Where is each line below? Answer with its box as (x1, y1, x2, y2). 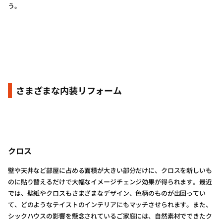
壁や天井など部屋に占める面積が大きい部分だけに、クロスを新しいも (8, 166, 212, 175)
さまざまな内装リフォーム (16, 84, 122, 97)
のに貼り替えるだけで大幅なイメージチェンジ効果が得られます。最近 (8, 177, 212, 186)
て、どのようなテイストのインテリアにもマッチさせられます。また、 (8, 200, 212, 209)
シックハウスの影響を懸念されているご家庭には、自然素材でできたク (8, 211, 212, 221)
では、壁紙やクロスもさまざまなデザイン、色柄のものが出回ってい (8, 188, 206, 198)
